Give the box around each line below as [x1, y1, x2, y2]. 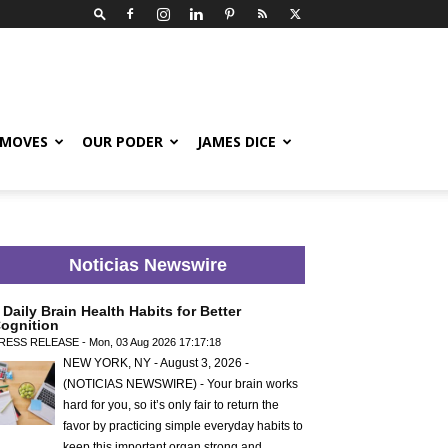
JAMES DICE [197, 132, 276, 151]
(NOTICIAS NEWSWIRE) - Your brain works [63, 377, 298, 391]
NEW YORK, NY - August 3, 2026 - [63, 356, 249, 370]
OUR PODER [82, 132, 163, 151]
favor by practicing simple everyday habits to [63, 419, 303, 433]
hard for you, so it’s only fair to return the [63, 398, 279, 412]
